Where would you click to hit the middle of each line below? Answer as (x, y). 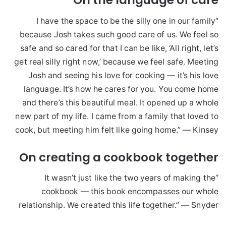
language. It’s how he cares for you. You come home (121, 89)
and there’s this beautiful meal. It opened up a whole (120, 102)
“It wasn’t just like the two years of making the (130, 178)
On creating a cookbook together (119, 157)
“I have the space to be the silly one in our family (126, 21)
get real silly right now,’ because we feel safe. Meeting (116, 62)
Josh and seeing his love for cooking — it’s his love (123, 75)
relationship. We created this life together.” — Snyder (118, 205)
